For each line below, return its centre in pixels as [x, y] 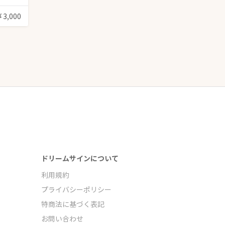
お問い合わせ [62, 219]
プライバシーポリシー [76, 190]
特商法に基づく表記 [73, 204]
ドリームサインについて [80, 158]
